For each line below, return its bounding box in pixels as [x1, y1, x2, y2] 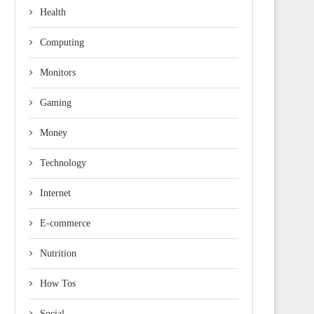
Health [40, 6, 66, 18]
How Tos [40, 278, 76, 289]
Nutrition [40, 247, 76, 259]
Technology [40, 157, 86, 168]
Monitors [40, 67, 76, 78]
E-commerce [40, 217, 90, 228]
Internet [40, 187, 71, 198]
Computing [40, 36, 84, 48]
